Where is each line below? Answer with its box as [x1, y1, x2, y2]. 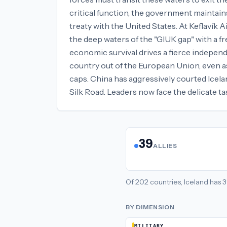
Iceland [184, 177, 208, 186]
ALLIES [153, 142, 177, 149]
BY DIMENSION [126, 203, 175, 211]
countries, [148, 177, 184, 186]
